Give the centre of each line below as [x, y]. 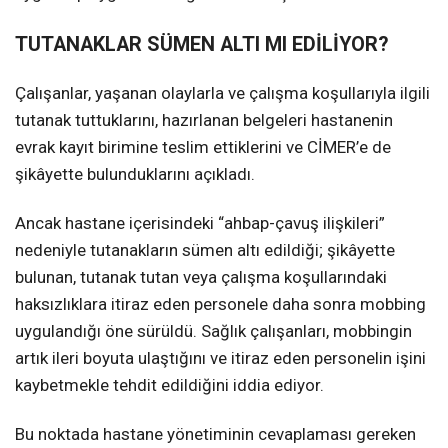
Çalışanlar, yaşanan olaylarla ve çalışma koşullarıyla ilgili [222, 92]
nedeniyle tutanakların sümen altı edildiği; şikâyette [205, 249]
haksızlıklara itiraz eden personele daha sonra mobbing [220, 303]
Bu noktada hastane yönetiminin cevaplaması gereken [215, 434]
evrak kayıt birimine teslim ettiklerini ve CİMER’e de [203, 146]
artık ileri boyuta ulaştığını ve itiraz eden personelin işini [220, 357]
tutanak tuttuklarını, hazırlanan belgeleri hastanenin [204, 119]
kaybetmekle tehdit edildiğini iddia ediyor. [169, 384]
